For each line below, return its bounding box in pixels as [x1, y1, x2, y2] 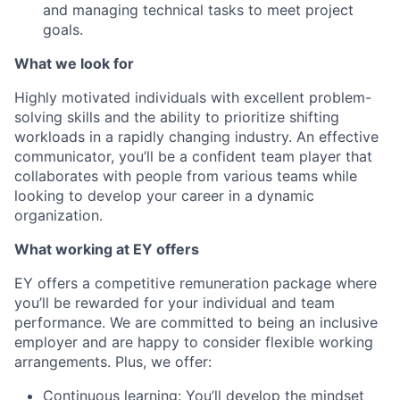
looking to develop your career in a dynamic [14, 187, 314, 204]
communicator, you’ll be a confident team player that [14, 147, 372, 165]
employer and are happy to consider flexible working [14, 333, 373, 351]
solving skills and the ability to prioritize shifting [14, 108, 339, 126]
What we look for [14, 54, 134, 72]
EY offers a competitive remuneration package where [14, 274, 377, 292]
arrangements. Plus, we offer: [14, 353, 212, 371]
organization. [14, 206, 103, 224]
